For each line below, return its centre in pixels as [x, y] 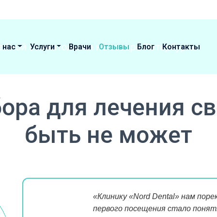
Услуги [42, 46]
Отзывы [114, 46]
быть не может [108, 135]
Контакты [181, 46]
